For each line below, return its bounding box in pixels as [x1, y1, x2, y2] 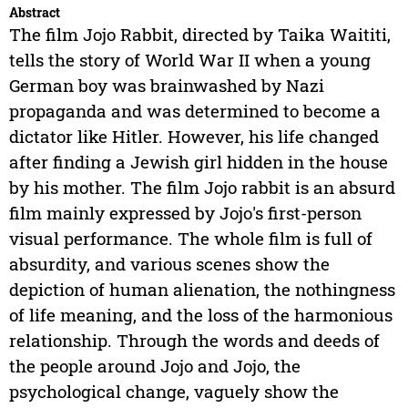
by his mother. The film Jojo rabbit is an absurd [8, 176, 395, 199]
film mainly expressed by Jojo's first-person [8, 201, 362, 225]
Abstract [8, 4, 60, 22]
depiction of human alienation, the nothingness [8, 278, 395, 301]
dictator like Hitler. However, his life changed [8, 125, 379, 148]
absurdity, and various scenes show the [8, 252, 330, 276]
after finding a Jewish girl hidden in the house [8, 150, 388, 174]
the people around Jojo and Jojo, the [8, 354, 301, 378]
